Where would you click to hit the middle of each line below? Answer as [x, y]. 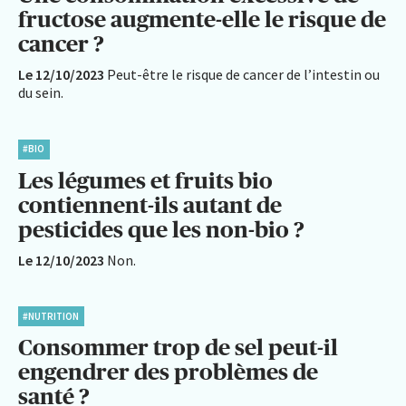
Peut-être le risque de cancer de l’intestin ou [243, 75]
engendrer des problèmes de [168, 372]
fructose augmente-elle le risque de [202, 19]
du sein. [41, 93]
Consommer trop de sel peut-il [178, 348]
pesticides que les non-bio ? [161, 229]
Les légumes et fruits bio [145, 180]
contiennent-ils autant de [150, 204]
